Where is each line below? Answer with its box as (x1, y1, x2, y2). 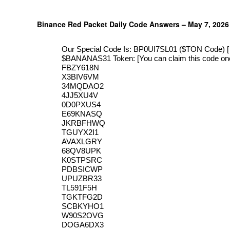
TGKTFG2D (62, 193, 103, 201)
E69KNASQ (62, 109, 102, 118)
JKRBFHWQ (62, 119, 105, 127)
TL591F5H (62, 183, 97, 192)
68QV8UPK (62, 146, 101, 155)
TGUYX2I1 (62, 128, 99, 137)
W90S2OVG (62, 211, 104, 220)
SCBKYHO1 (62, 202, 104, 210)
